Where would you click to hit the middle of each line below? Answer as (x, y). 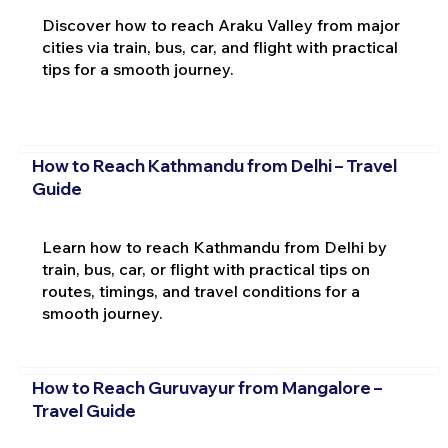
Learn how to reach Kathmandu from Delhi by (214, 246)
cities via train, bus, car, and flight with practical (219, 46)
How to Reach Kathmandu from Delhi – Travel (214, 165)
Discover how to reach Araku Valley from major (220, 24)
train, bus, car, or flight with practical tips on (205, 268)
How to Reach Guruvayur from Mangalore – (206, 388)
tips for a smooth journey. (137, 68)
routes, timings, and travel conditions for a (200, 290)
